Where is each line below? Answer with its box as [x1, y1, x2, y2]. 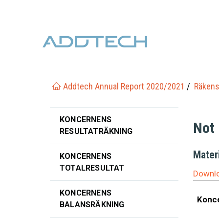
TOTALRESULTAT [60, 163, 125, 173]
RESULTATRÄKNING [60, 127, 132, 136]
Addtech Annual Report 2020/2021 [63, 81, 185, 91]
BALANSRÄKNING [60, 200, 125, 209]
